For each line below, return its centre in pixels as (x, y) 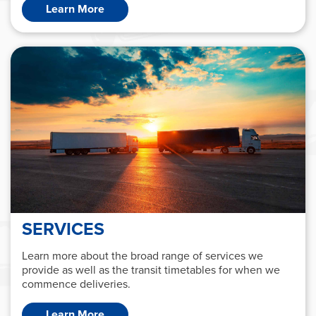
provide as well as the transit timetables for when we (151, 269)
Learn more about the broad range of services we (142, 255)
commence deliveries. (76, 284)
